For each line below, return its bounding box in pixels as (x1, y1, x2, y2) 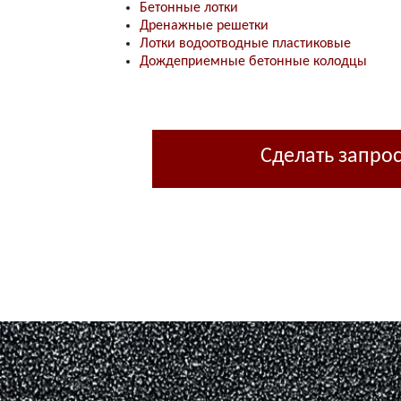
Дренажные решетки (139, 19, 269, 34)
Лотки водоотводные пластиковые (139, 37, 351, 52)
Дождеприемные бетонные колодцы (139, 55, 367, 70)
